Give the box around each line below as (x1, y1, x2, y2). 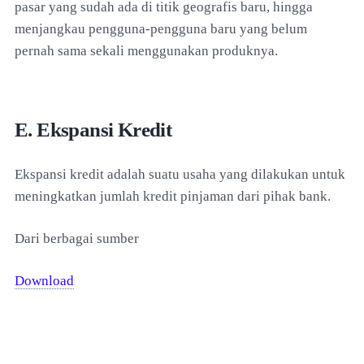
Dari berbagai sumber (15, 230, 139, 246)
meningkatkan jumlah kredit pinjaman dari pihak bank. (15, 188, 331, 204)
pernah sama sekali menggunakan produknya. (15, 42, 278, 58)
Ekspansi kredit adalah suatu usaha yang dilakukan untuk (15, 166, 345, 182)
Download (15, 272, 74, 288)
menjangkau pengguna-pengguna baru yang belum (15, 20, 307, 37)
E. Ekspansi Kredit (15, 118, 172, 141)
